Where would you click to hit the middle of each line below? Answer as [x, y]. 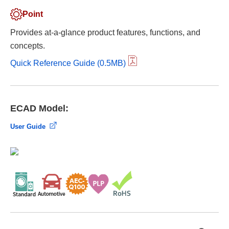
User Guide [28, 127]
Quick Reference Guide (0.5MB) [68, 63]
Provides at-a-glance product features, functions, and [105, 32]
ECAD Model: [39, 108]
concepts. [28, 46]
